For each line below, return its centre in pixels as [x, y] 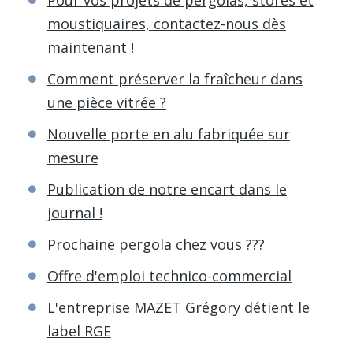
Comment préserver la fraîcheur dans [175, 78]
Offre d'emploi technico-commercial [169, 275]
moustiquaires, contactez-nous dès [166, 23]
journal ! [74, 212]
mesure [72, 157]
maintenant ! [90, 47]
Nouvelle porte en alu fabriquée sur [168, 134]
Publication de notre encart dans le [167, 189]
